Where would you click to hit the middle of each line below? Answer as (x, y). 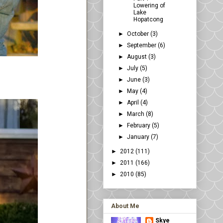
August (138, 57)
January (139, 137)
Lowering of (149, 6)
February (140, 126)
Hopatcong (148, 20)
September (143, 46)
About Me (125, 206)
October (139, 34)
